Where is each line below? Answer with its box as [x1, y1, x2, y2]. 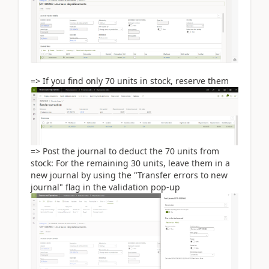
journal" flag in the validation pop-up [31, 181, 180, 193]
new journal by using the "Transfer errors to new [31, 169, 228, 181]
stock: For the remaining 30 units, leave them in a [31, 157, 230, 169]
